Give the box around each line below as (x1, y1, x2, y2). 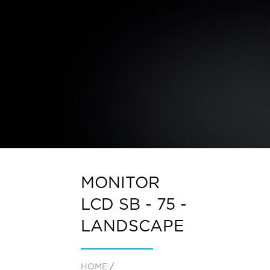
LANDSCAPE (80, 219, 184, 235)
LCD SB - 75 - (80, 197, 187, 213)
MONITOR (80, 175, 160, 192)
